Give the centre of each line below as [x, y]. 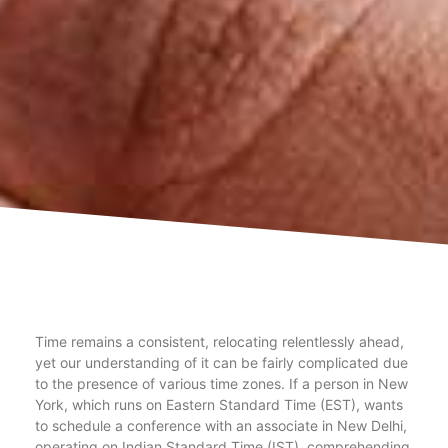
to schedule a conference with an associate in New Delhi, [221, 425]
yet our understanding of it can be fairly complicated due [221, 362]
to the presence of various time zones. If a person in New [221, 383]
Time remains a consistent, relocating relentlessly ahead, [219, 341]
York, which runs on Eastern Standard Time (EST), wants [219, 404]
